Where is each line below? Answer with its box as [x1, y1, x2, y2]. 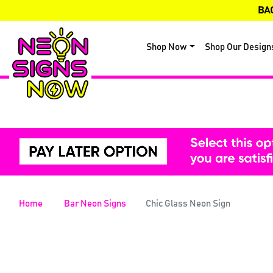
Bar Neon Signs [64, 199, 126, 208]
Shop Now [146, 43, 187, 52]
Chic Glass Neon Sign [146, 199, 230, 208]
